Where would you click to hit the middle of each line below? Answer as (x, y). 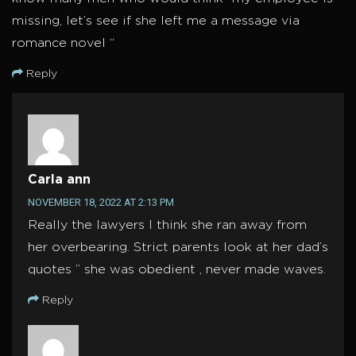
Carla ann (59, 180)
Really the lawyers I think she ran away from (167, 226)
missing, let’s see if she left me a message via (156, 21)
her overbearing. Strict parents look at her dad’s (178, 248)
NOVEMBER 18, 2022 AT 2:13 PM (101, 203)
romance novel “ (63, 44)
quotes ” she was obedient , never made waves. (177, 270)
